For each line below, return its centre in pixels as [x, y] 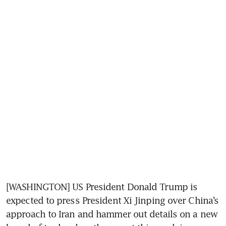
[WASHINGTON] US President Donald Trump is [102, 186]
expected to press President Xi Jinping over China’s [112, 200]
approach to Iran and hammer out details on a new [112, 214]
